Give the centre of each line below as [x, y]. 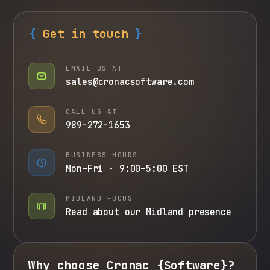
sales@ [82, 82]
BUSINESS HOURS [102, 155]
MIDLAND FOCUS [99, 199]
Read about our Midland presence [149, 212]
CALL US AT [92, 112]
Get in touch [86, 34]
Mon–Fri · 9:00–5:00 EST [127, 169]
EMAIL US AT [94, 68]
